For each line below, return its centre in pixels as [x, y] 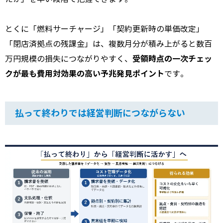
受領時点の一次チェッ [172, 59]
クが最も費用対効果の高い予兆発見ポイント [85, 74]
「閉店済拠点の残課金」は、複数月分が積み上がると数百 [109, 44]
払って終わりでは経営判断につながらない [100, 113]
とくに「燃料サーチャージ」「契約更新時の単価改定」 [105, 29]
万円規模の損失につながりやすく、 [69, 59]
